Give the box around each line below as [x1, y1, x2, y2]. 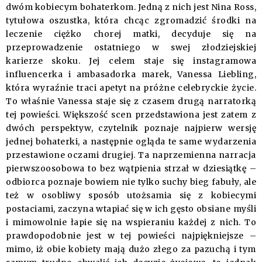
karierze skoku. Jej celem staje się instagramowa [6, 56, 256, 67]
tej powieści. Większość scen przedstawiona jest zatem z [6, 109, 256, 120]
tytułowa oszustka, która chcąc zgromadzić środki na [6, 15, 256, 26]
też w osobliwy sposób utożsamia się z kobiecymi [6, 190, 256, 201]
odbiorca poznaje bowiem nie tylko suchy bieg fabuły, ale [6, 177, 256, 188]
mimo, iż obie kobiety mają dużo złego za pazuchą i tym [6, 244, 256, 255]
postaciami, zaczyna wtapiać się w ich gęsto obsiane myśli [6, 204, 256, 215]
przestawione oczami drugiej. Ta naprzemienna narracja [6, 150, 256, 161]
